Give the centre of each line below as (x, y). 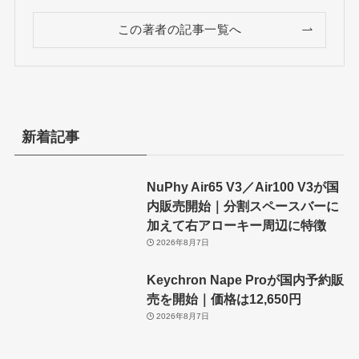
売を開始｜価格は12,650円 (224, 298)
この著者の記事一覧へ (179, 30)
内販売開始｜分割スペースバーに (242, 206)
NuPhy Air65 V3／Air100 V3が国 (242, 186)
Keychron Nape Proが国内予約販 (245, 279)
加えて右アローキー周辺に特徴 (236, 225)
